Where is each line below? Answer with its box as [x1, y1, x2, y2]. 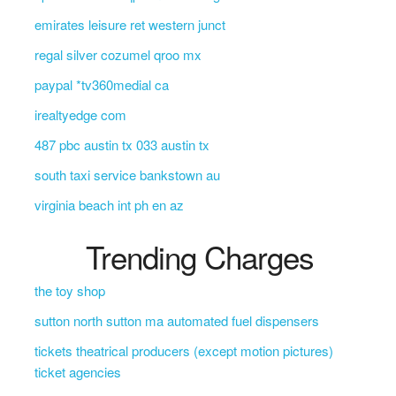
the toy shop [34, 281, 105, 300]
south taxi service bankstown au [34, 165, 220, 184]
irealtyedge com [34, 105, 126, 124]
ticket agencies [34, 362, 121, 381]
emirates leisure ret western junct [34, 15, 225, 34]
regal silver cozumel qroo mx [34, 45, 202, 64]
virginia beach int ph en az [34, 195, 184, 214]
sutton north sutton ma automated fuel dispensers [34, 311, 319, 330]
